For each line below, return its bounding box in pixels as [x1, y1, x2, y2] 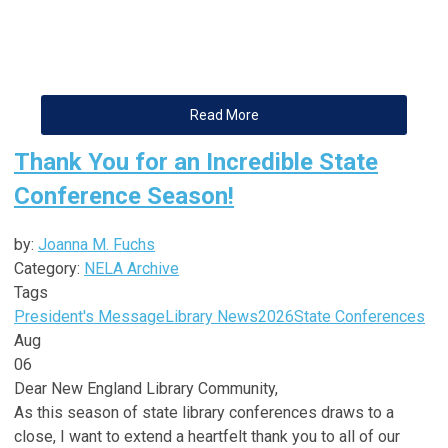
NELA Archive [84, 258, 179, 278]
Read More [189, 106, 259, 123]
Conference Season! [14, 181, 234, 210]
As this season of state [14, 402, 182, 422]
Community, [194, 378, 278, 398]
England [87, 378, 142, 398]
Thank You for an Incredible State [14, 147, 378, 176]
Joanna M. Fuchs [38, 234, 155, 254]
